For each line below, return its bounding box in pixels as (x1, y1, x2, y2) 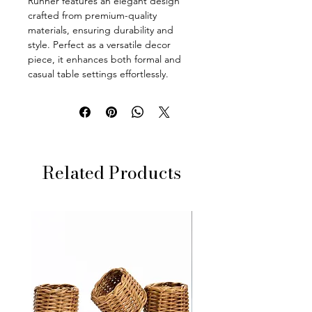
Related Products (42, 159, 181, 187)
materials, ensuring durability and (28, 24, 173, 37)
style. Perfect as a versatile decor (28, 38, 171, 52)
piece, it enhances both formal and (28, 53, 181, 66)
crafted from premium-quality (28, 9, 157, 22)
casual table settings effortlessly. (28, 68, 169, 81)
